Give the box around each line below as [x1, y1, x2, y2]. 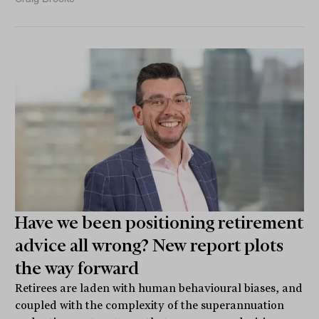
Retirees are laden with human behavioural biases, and [15, 281, 303, 295]
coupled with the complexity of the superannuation [15, 298, 285, 312]
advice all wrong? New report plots [15, 235, 284, 256]
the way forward [15, 258, 140, 278]
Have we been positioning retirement [15, 212, 304, 233]
